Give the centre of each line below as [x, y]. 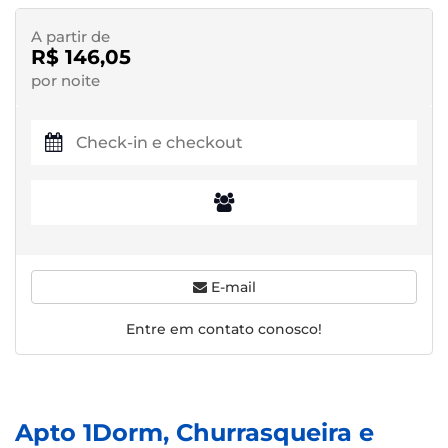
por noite [65, 80]
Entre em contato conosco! [224, 329]
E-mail [231, 287]
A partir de [70, 36]
